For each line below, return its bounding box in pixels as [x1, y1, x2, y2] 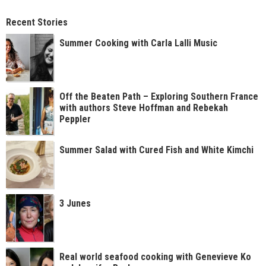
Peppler [59, 113, 91, 125]
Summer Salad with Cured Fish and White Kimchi [59, 144, 254, 156]
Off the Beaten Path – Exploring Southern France [59, 91, 258, 102]
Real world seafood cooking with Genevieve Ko [59, 251, 251, 262]
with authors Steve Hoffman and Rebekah [59, 102, 228, 113]
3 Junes [59, 198, 91, 209]
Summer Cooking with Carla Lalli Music [59, 37, 217, 49]
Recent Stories [6, 17, 68, 28]
